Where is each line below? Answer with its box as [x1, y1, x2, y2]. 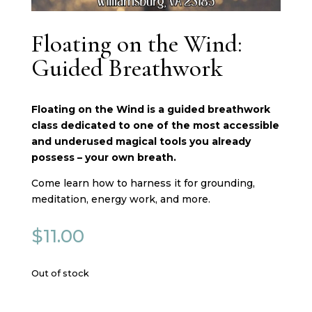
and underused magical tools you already [31, 134, 251, 148]
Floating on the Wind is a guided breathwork [31, 102, 270, 116]
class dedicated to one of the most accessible [31, 118, 279, 132]
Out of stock [31, 267, 89, 279]
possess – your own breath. [31, 150, 176, 164]
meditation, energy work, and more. [31, 192, 210, 205]
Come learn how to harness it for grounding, [31, 176, 255, 189]
